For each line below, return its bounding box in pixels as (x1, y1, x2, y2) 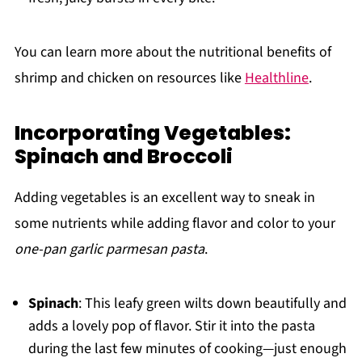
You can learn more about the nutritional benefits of (14, 41, 331, 62)
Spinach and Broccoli (14, 141, 233, 170)
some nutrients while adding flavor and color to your (14, 213, 335, 234)
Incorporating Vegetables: (14, 118, 291, 147)
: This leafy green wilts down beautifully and (78, 293, 347, 314)
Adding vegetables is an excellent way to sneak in (14, 187, 315, 208)
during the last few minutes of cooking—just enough (27, 338, 347, 359)
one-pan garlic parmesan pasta (14, 238, 204, 259)
